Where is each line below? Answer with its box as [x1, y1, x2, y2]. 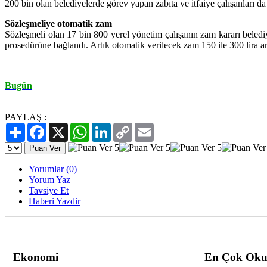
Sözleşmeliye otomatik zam [5, 18, 112, 29]
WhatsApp [89, 122, 130, 132]
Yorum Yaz [29, 174, 70, 185]
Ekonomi [13, 250, 58, 263]
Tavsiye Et [29, 185, 69, 195]
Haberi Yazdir [29, 195, 80, 206]
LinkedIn [111, 122, 145, 132]
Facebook [46, 122, 83, 132]
